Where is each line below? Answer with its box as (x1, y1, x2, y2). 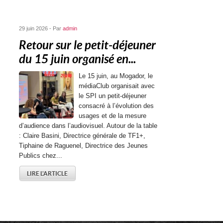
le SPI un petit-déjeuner (79, 92, 147, 100)
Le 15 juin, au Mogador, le (79, 72, 153, 80)
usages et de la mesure (79, 111, 147, 119)
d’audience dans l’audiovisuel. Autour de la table (19, 121, 158, 129)
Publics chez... (19, 151, 63, 159)
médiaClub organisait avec (79, 82, 155, 90)
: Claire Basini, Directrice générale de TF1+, (19, 131, 146, 139)
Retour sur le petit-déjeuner (19, 38, 156, 52)
